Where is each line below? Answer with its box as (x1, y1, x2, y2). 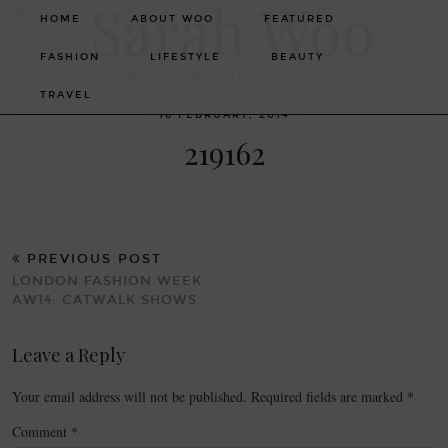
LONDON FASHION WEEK (12, 273, 202, 289)
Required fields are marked (251, 387, 407, 406)
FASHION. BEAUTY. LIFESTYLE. (120, 70, 328, 84)
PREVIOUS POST (21, 251, 162, 267)
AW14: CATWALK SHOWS (12, 292, 197, 308)
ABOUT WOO (131, 13, 214, 25)
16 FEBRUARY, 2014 (158, 109, 290, 121)
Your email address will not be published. (12, 387, 247, 406)
